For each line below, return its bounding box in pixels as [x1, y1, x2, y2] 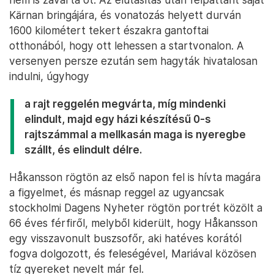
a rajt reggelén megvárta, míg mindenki [24, 97, 226, 111]
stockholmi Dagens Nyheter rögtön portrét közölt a [9, 201, 262, 215]
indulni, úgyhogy [9, 70, 89, 83]
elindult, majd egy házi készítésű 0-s [24, 113, 211, 126]
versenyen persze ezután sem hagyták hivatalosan [9, 54, 257, 68]
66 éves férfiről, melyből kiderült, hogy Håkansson [9, 217, 257, 230]
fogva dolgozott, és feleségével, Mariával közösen [9, 247, 256, 261]
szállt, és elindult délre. [24, 143, 142, 157]
